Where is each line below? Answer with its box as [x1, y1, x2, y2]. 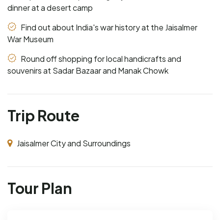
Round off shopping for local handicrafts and [19, 53, 181, 64]
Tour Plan [7, 178, 72, 197]
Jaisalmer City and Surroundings [15, 137, 131, 148]
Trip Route [7, 106, 80, 125]
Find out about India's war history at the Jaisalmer [19, 22, 197, 32]
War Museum [7, 33, 54, 44]
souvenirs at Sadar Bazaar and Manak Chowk [7, 65, 168, 76]
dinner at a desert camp [7, 2, 93, 13]
